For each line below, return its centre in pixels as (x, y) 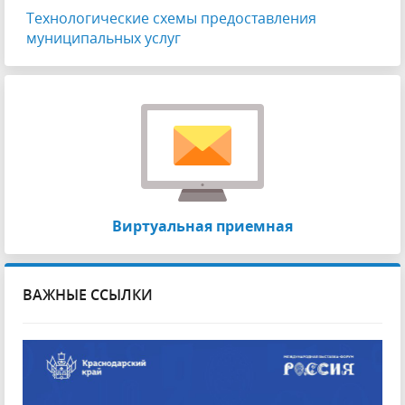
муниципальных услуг (104, 38)
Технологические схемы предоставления (171, 18)
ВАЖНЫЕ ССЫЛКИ (88, 294)
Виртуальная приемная (202, 226)
